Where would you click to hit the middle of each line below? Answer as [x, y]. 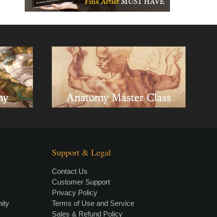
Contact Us [70, 171]
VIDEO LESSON [142, 200]
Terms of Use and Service [93, 203]
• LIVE [95, 200]
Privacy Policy [75, 193]
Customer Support [81, 182]
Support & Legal [82, 152]
